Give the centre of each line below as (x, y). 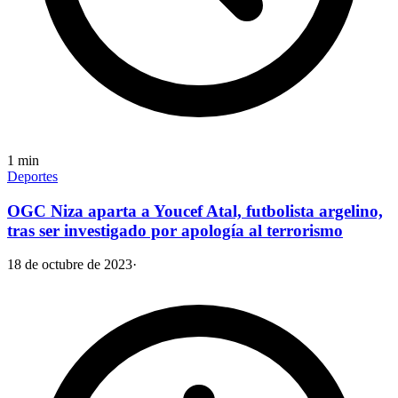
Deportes (32, 176)
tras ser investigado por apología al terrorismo (175, 230)
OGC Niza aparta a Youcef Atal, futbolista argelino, (195, 211)
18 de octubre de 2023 (70, 265)
